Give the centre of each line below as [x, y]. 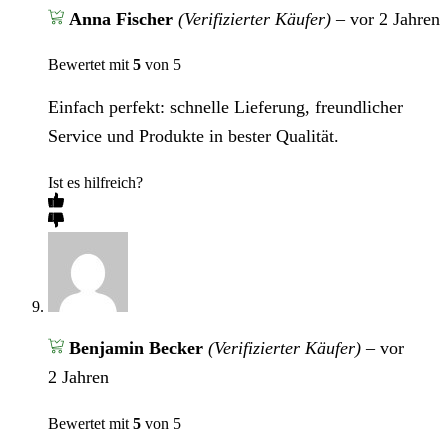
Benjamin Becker [138, 347]
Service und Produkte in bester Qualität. [193, 135]
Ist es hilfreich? [95, 182]
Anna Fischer [123, 18]
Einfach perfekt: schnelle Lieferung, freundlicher [225, 106]
